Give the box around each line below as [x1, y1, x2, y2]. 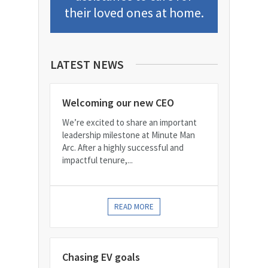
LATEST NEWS [50, 57, 124, 72]
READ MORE [114, 202, 154, 212]
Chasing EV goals [62, 250, 140, 264]
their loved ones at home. [64, 4, 204, 22]
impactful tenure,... [62, 154, 133, 166]
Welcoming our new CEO [62, 96, 174, 110]
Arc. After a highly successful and [62, 142, 184, 154]
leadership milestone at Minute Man [62, 129, 195, 141]
